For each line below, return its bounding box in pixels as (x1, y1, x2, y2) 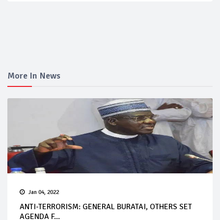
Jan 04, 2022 (28, 188, 59, 196)
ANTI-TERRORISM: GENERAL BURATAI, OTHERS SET (20, 201, 192, 212)
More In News (7, 70, 60, 81)
